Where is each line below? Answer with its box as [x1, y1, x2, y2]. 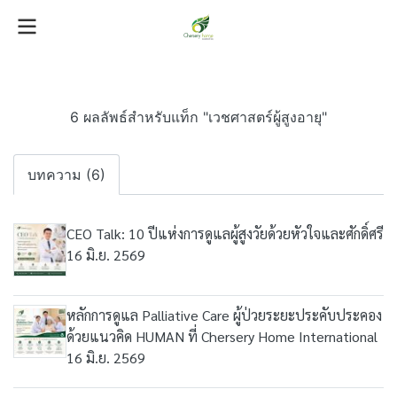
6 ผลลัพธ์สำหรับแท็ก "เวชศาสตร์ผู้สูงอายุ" [70, 108, 327, 126]
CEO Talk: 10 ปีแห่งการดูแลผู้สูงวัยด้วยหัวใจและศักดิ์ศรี [66, 224, 384, 243]
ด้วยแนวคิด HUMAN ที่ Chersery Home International [66, 327, 378, 346]
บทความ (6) [27, 166, 105, 183]
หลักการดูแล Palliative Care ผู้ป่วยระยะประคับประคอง [66, 306, 382, 324]
